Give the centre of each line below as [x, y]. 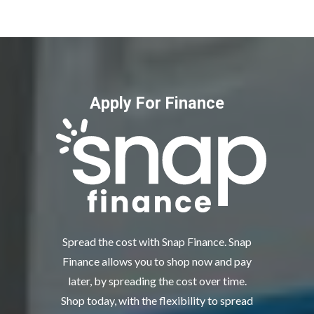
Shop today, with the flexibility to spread [157, 301]
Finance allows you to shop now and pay [157, 261]
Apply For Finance [157, 103]
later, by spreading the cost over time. [157, 281]
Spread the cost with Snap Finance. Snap [157, 242]
